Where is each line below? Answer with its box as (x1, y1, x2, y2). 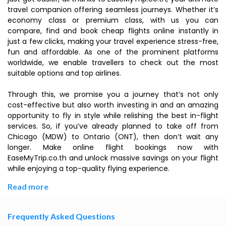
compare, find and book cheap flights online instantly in (8, 26, 218, 36)
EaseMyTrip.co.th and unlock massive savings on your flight (8, 153, 218, 163)
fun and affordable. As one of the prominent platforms (8, 47, 218, 57)
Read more (8, 182, 48, 191)
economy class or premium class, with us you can (8, 15, 218, 25)
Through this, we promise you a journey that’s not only (8, 89, 218, 99)
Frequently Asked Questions (8, 211, 115, 221)
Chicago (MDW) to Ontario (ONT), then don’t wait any (8, 132, 218, 142)
